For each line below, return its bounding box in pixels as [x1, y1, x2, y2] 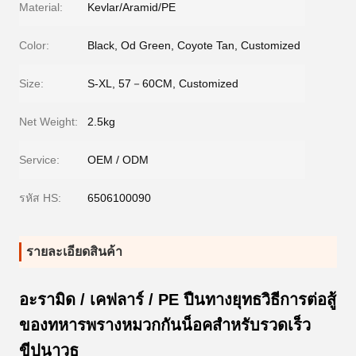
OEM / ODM [87, 153, 149, 166]
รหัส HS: [19, 192, 61, 204]
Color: [19, 39, 49, 52]
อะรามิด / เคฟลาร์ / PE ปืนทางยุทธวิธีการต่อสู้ [19, 291, 336, 308]
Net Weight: [19, 115, 78, 128]
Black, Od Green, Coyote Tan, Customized [87, 39, 300, 52]
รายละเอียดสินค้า [26, 245, 122, 258]
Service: [19, 153, 60, 166]
